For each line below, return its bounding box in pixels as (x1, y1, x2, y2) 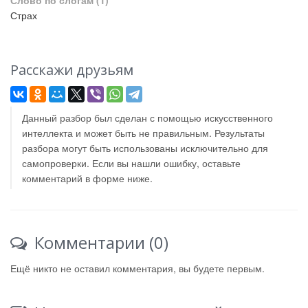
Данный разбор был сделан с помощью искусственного (22, 111, 273, 124)
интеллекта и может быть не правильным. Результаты (22, 126, 265, 140)
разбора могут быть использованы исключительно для (22, 141, 268, 155)
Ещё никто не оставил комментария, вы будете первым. (10, 261, 265, 275)
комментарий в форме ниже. (22, 171, 153, 185)
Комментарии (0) (30, 231, 168, 254)
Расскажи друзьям (10, 60, 133, 79)
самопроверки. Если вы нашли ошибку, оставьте (22, 156, 241, 170)
